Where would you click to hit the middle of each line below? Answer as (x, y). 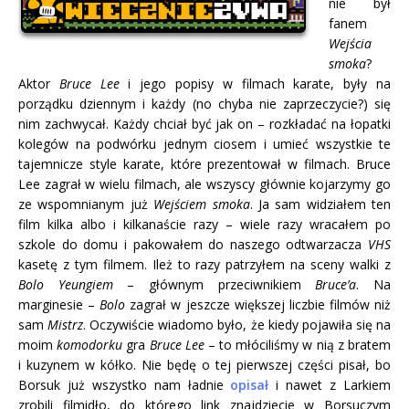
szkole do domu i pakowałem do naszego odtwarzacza (193, 244)
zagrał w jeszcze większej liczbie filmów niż (258, 304)
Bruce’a (336, 284)
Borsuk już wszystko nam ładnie (125, 384)
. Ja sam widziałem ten (320, 204)
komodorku (90, 344)
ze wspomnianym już (86, 204)
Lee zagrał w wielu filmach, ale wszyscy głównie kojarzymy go (204, 184)
